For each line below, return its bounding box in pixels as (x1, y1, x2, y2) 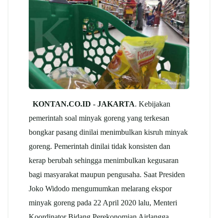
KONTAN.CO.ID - (33, 99, 97, 109)
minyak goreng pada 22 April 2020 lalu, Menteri (29, 198, 177, 207)
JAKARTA (97, 99, 135, 109)
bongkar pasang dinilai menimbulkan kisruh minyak (29, 127, 188, 137)
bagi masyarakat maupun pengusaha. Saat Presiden (29, 169, 185, 179)
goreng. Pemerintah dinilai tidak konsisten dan (29, 141, 170, 151)
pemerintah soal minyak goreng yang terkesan (29, 113, 169, 123)
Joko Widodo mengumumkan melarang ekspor (29, 183, 172, 193)
